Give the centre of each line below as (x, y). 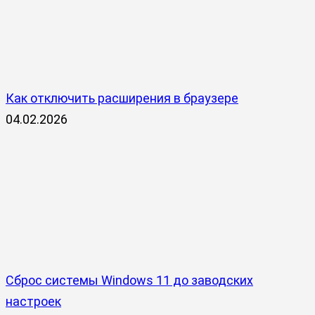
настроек (33, 301)
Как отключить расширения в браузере (122, 98)
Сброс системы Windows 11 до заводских (129, 280)
